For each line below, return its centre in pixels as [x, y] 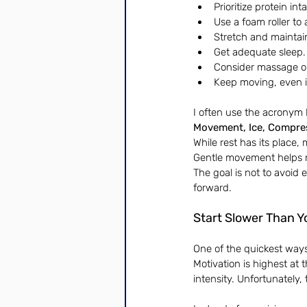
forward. [212, 188]
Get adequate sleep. [260, 52]
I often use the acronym [249, 112]
